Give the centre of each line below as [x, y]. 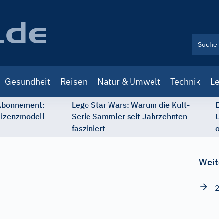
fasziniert [88, 128]
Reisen [74, 81]
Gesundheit [28, 81]
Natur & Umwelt [129, 81]
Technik [185, 81]
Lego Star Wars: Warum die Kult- [131, 105]
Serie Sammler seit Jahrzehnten [130, 116]
